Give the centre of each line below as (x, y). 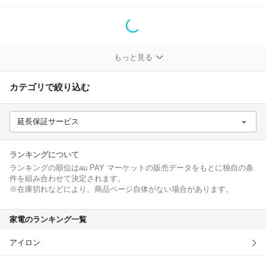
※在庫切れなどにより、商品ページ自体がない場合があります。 (121, 189)
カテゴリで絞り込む (50, 87)
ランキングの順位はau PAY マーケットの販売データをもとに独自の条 (132, 168)
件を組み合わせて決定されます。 (67, 178)
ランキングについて (44, 155)
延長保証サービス (48, 121)
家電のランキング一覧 (48, 219)
